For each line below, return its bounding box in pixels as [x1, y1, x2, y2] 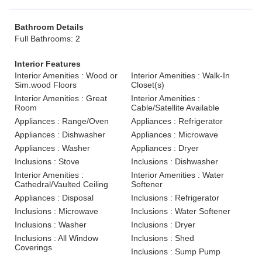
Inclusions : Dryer [131, 220, 195, 229]
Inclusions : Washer [15, 220, 87, 229]
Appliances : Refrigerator [131, 116, 223, 126]
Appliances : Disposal [15, 193, 94, 202]
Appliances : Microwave [131, 130, 218, 139]
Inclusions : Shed [131, 233, 194, 243]
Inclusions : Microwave [15, 206, 98, 216]
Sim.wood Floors [15, 80, 77, 89]
